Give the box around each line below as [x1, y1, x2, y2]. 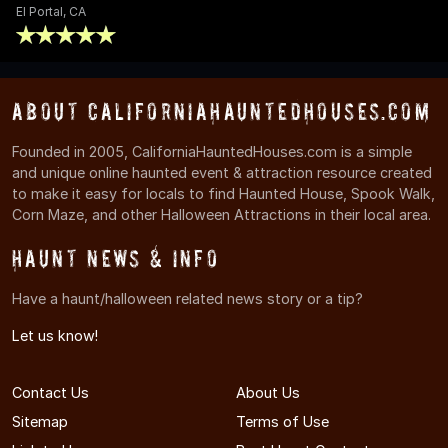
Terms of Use [236, 412, 329, 430]
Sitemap [12, 412, 68, 430]
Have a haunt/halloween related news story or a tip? [12, 289, 363, 307]
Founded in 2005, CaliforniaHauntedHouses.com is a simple [12, 142, 412, 160]
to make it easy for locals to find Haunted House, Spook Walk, [12, 184, 435, 202]
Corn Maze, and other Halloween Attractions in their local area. [12, 205, 431, 223]
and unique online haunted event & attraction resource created [12, 163, 432, 181]
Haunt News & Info [12, 244, 220, 272]
